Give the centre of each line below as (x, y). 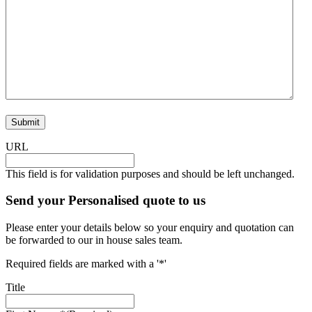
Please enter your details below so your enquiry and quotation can (150, 228)
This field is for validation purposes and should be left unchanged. (150, 173)
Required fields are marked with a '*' (86, 264)
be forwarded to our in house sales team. (94, 240)
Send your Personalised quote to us (106, 201)
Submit (25, 122)
